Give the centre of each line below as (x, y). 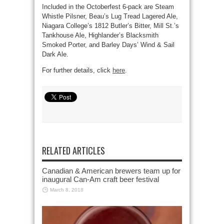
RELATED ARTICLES (73, 151)
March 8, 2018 (67, 190)
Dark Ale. (55, 54)
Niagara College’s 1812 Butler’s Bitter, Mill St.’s (110, 26)
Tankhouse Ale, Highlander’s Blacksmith (100, 35)
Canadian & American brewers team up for (111, 171)
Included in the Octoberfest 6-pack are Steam (108, 7)
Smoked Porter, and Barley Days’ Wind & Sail (108, 45)
